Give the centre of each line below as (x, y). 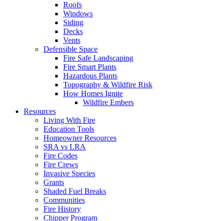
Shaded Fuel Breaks (75, 191)
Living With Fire (69, 120)
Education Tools (69, 129)
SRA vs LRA (65, 147)
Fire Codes (60, 156)
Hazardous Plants (90, 76)
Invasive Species (69, 173)
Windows (78, 14)
